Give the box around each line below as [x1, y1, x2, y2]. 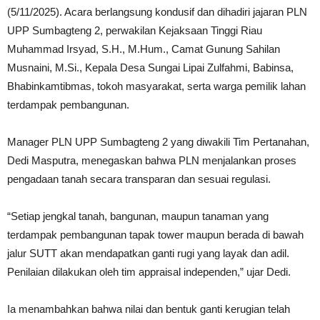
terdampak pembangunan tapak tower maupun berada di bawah [7, 229, 304, 241]
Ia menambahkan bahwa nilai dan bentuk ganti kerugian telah [7, 303, 290, 316]
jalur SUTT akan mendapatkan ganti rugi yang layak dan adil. [7, 247, 289, 260]
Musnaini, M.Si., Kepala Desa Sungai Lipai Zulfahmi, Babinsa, [7, 61, 294, 74]
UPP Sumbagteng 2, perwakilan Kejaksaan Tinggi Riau [7, 24, 262, 37]
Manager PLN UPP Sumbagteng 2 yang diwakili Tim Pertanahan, [7, 136, 309, 149]
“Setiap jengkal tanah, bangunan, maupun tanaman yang [7, 210, 269, 223]
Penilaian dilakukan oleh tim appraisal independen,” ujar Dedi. [7, 266, 291, 279]
